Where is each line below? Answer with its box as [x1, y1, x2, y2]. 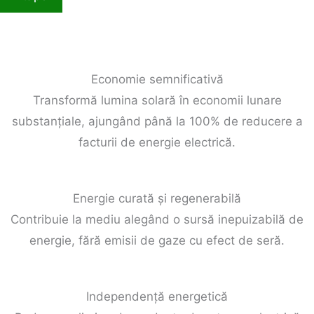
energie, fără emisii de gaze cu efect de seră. [29, 233, 285, 247]
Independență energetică [86, 289, 228, 303]
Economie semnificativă [90, 71, 224, 86]
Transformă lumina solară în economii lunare [32, 93, 282, 107]
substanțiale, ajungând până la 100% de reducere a [11, 114, 303, 128]
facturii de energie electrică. [78, 135, 235, 149]
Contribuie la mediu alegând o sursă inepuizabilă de [11, 212, 303, 226]
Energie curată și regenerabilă [73, 191, 241, 205]
